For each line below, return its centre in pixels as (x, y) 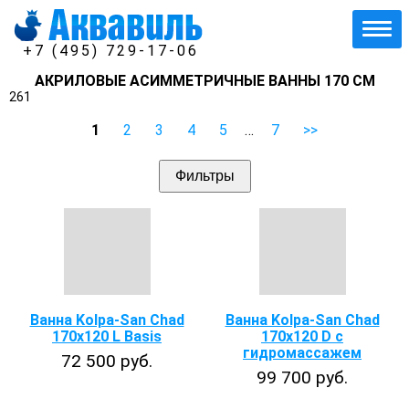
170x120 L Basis (107, 336)
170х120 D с (302, 336)
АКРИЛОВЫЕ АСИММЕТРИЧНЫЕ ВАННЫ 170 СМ (204, 81)
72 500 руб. (107, 361)
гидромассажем (302, 353)
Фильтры (204, 176)
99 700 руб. (302, 378)
